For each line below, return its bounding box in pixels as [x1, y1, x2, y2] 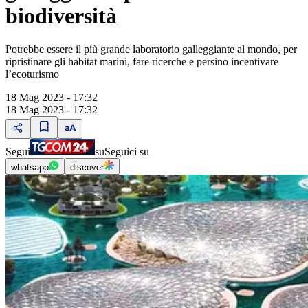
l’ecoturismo [5, 68, 59, 80]
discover [70, 162, 104, 173]
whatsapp [11, 162, 49, 173]
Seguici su [104, 146, 149, 158]
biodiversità [5, 3, 117, 28]
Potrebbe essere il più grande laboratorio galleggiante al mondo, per [5, 43, 297, 56]
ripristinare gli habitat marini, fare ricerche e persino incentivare [5, 56, 278, 68]
